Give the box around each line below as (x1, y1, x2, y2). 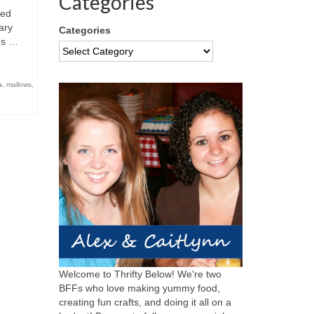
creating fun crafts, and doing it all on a (58, 296, 231, 308)
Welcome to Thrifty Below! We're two (58, 268, 221, 280)
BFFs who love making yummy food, (58, 282, 220, 294)
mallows (6, 81, 32, 88)
